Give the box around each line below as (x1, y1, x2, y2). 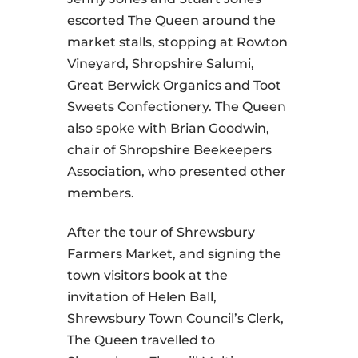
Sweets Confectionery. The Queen (67, 99, 286, 115)
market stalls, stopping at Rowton (67, 34, 288, 50)
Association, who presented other (67, 164, 286, 180)
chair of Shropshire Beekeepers (67, 142, 272, 158)
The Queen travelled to (67, 332, 215, 348)
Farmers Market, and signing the (67, 246, 281, 262)
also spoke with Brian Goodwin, (67, 121, 269, 137)
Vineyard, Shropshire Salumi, (67, 56, 254, 72)
